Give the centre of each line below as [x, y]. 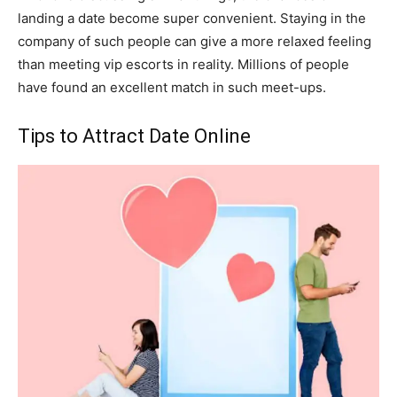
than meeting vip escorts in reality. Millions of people [183, 64]
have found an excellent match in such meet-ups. [172, 87]
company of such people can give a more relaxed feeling [195, 41]
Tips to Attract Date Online [134, 136]
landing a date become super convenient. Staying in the [192, 18]
